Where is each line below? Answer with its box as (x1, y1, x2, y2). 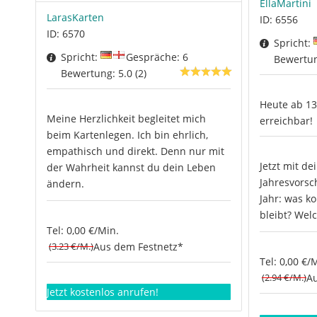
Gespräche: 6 (126, 50, 188, 64)
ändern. (47, 177, 84, 191)
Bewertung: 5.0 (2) (61, 67, 146, 81)
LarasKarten (47, 10, 104, 24)
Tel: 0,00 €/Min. (47, 224, 119, 237)
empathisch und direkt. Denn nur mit (47, 144, 224, 158)
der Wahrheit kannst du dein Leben (47, 161, 216, 175)
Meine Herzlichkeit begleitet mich (47, 112, 206, 126)
